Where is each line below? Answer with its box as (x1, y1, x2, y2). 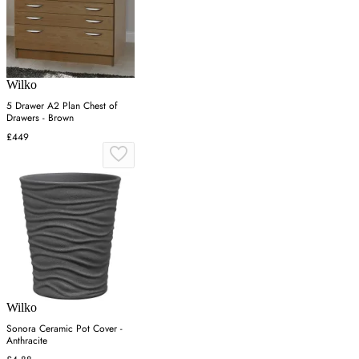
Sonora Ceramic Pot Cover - (6, 321, 123, 337)
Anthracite (6, 333, 47, 349)
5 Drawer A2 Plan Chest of (6, 99, 117, 114)
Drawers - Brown (6, 111, 74, 126)
